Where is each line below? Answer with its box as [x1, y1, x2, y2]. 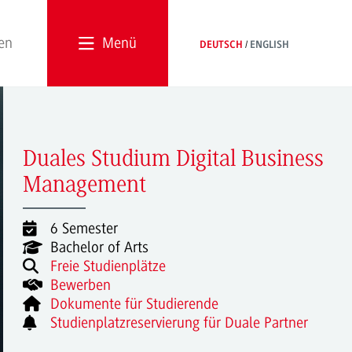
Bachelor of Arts [50, 238, 149, 256]
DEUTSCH [200, 40, 243, 51]
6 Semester [50, 219, 119, 237]
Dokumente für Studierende [50, 295, 219, 313]
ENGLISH [250, 40, 289, 51]
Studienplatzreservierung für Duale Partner [50, 313, 309, 332]
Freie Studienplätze [50, 257, 167, 275]
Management [23, 174, 147, 198]
